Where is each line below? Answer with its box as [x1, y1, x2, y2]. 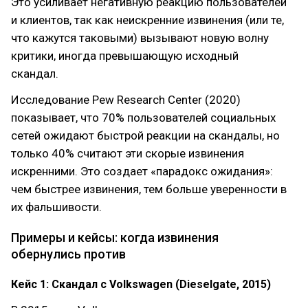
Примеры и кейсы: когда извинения [11, 230, 219, 245]
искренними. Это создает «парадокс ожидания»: [11, 164, 273, 178]
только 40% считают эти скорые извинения [11, 146, 244, 160]
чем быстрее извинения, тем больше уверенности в [11, 182, 287, 196]
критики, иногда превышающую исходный [11, 49, 239, 63]
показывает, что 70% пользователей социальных [11, 111, 276, 124]
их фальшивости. [11, 200, 102, 214]
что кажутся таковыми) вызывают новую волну [11, 31, 269, 45]
